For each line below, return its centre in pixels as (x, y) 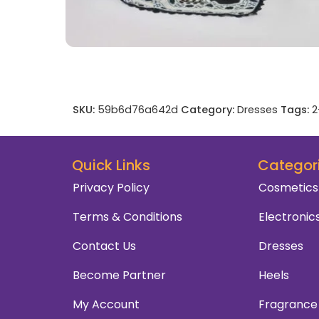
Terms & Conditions (127, 217)
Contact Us (104, 246)
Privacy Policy (111, 188)
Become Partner (119, 276)
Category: (208, 110)
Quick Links (111, 166)
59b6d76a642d (138, 110)
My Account (106, 305)
